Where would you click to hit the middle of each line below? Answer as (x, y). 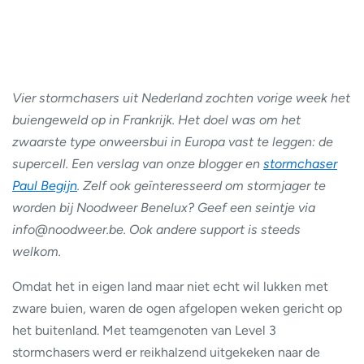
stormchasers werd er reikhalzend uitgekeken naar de (166, 352)
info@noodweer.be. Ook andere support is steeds (156, 229)
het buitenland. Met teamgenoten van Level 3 (144, 330)
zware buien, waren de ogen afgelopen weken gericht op (177, 308)
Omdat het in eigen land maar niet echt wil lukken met (170, 286)
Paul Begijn (45, 185)
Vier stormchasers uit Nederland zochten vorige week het (181, 97)
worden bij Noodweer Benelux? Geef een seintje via (164, 207)
